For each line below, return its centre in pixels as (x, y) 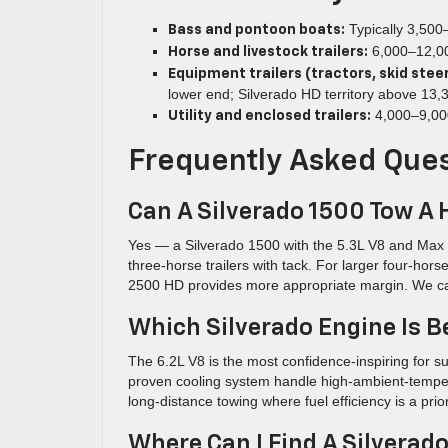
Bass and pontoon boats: (256, 30)
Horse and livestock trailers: (268, 52)
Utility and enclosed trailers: (269, 116)
